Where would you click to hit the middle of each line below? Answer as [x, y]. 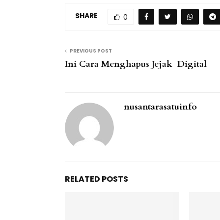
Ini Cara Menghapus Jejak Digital [136, 64]
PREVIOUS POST [91, 51]
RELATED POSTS [96, 179]
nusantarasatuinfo [160, 107]
